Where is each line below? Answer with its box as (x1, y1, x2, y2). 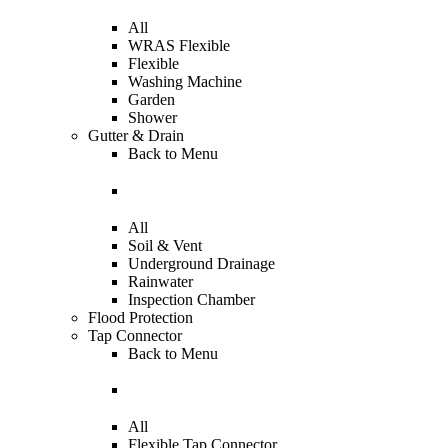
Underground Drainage (128, 254, 275, 272)
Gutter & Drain (88, 127, 184, 145)
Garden (128, 91, 175, 109)
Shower (128, 109, 177, 127)
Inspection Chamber (128, 290, 255, 308)
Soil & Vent (128, 236, 202, 254)
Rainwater (128, 272, 193, 290)
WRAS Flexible (128, 37, 230, 55)
